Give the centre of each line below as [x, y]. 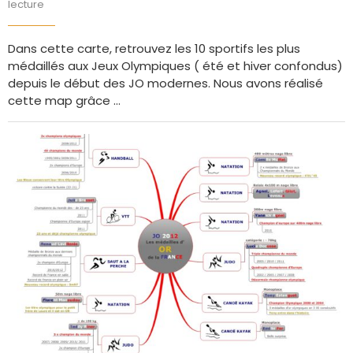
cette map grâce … [64, 100]
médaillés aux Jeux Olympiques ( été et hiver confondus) [175, 65]
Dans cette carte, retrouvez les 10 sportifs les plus [154, 48]
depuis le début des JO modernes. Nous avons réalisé [165, 83]
